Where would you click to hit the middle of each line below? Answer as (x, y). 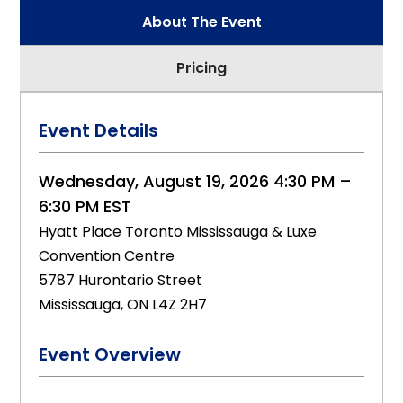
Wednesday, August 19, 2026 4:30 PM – (196, 181)
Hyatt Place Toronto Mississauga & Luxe (178, 232)
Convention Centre (107, 256)
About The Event (201, 22)
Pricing (201, 68)
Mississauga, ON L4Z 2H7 (123, 304)
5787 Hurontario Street (121, 280)
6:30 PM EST (85, 206)
